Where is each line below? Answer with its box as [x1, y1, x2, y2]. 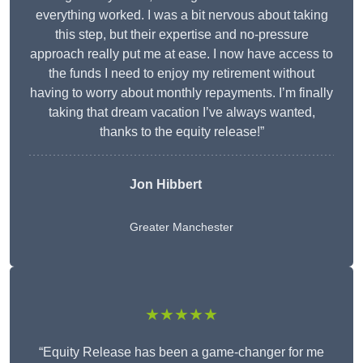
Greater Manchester [130, 220, 233, 234]
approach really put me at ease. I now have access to [30, 47, 333, 62]
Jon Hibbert [130, 177, 202, 192]
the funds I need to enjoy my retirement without [49, 66, 314, 81]
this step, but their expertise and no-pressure [54, 28, 309, 42]
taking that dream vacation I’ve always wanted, [48, 105, 315, 120]
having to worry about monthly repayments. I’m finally [30, 86, 333, 100]
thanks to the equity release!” [99, 125, 264, 139]
